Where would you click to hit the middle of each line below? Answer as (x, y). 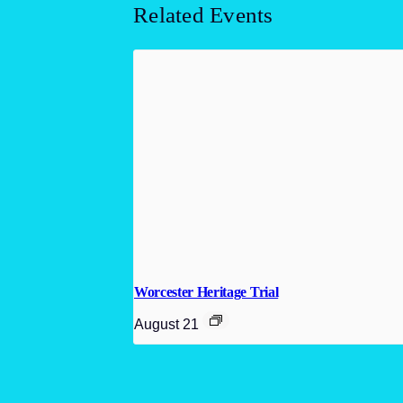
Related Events (203, 15)
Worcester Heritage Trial (206, 292)
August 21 (166, 323)
